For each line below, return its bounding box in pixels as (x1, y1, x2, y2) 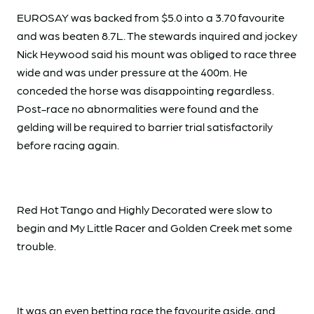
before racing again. (17, 138, 119, 152)
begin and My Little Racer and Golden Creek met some (17, 221, 292, 235)
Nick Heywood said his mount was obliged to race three (17, 47, 296, 61)
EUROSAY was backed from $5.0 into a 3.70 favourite (17, 11, 285, 25)
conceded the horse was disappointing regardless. (17, 83, 274, 97)
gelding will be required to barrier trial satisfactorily (17, 120, 273, 134)
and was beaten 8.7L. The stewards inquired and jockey (17, 29, 297, 43)
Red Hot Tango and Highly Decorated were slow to (17, 203, 273, 217)
